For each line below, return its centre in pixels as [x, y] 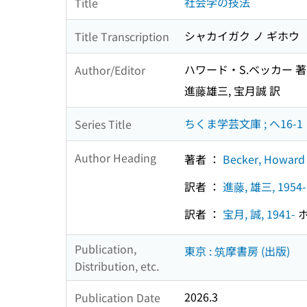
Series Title [103, 124]
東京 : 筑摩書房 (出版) [237, 251]
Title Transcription [122, 36]
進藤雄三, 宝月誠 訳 [232, 91]
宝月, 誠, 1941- [259, 213]
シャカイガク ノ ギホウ [242, 36]
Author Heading [115, 157]
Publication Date [118, 297]
